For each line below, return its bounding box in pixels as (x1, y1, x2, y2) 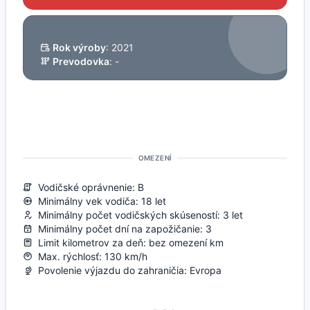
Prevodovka (53, 55, 109, 67)
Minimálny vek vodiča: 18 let (33, 194, 166, 207)
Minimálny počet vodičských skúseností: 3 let (33, 208, 243, 221)
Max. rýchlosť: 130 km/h (33, 250, 147, 262)
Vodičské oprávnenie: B (33, 181, 144, 193)
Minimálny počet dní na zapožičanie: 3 (33, 222, 212, 235)
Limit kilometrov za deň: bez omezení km (33, 236, 224, 248)
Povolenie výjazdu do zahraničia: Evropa (33, 264, 221, 276)
